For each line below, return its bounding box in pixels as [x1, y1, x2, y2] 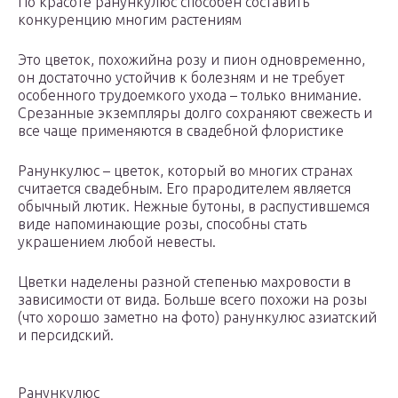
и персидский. [18, 327, 114, 344]
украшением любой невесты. [18, 234, 216, 251]
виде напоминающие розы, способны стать [18, 216, 306, 233]
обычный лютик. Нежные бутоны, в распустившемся [18, 198, 370, 215]
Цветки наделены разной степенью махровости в [18, 274, 351, 291]
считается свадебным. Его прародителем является [18, 180, 351, 197]
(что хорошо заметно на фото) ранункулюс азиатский [18, 309, 377, 326]
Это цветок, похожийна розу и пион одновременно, [18, 52, 365, 68]
